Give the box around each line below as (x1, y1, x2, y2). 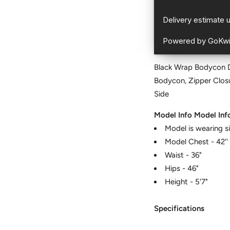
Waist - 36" (165, 150, 202, 160)
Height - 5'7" (165, 177, 208, 187)
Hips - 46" (165, 164, 199, 174)
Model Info (154, 110, 195, 120)
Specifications (154, 204, 207, 214)
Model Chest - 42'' (165, 137, 228, 147)
